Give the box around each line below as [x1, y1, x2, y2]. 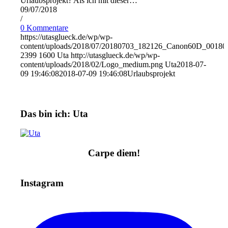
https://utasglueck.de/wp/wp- [20, 32, 113, 41]
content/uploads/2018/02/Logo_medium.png [20, 60, 163, 69]
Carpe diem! [88, 148, 140, 159]
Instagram [20, 178, 64, 189]
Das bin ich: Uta [20, 108, 89, 119]
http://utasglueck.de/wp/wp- [71, 50, 160, 60]
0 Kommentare [20, 23, 69, 32]
